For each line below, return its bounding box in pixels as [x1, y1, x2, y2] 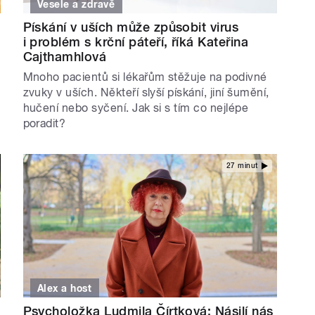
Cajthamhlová [22, 49, 107, 65]
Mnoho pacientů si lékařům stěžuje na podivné [22, 70, 267, 84]
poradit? [22, 117, 66, 131]
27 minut [226, 161, 258, 169]
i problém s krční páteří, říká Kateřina [22, 34, 249, 50]
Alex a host [37, 282, 92, 294]
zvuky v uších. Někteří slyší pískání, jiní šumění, [22, 86, 269, 100]
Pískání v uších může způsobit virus [22, 20, 239, 35]
